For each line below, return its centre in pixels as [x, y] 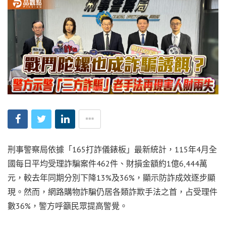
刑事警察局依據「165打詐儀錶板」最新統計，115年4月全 [112, 149]
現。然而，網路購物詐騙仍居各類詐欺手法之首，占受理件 [112, 191]
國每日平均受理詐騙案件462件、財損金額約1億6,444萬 [107, 163]
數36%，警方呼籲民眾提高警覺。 [68, 206]
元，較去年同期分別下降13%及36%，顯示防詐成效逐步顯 [111, 177]
